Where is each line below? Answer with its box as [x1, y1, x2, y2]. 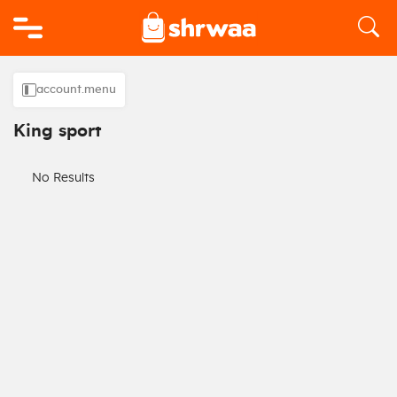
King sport [13, 123, 101, 140]
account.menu [36, 84, 117, 96]
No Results [32, 171, 95, 184]
